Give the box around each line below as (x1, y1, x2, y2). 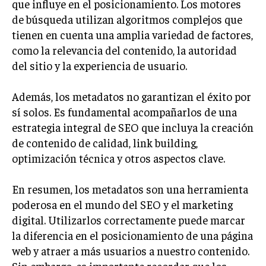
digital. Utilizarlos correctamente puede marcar (12, 212, 245, 227)
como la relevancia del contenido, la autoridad (12, 42, 237, 57)
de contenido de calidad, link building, (12, 135, 198, 150)
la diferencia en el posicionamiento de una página (12, 227, 253, 242)
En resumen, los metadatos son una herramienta (12, 181, 248, 196)
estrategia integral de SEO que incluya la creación (12, 119, 254, 134)
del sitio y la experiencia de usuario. (12, 58, 187, 72)
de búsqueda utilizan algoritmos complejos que (12, 11, 242, 26)
